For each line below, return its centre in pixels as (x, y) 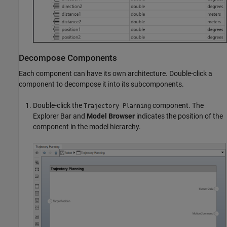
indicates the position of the (179, 116)
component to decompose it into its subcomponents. (101, 84)
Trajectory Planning (117, 106)
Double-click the (58, 105)
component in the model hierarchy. (87, 126)
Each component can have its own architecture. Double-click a (116, 73)
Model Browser (111, 116)
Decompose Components (68, 58)
